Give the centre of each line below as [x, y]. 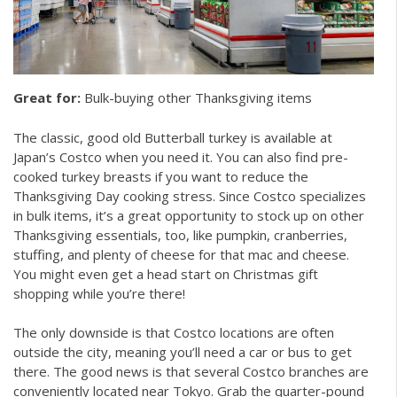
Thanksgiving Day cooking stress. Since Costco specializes [190, 195]
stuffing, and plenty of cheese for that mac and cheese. [181, 254]
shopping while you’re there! [99, 293]
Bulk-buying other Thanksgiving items [196, 98]
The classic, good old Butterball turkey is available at [173, 137]
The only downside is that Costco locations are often [174, 333]
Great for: [47, 98]
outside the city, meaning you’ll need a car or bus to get [183, 352]
